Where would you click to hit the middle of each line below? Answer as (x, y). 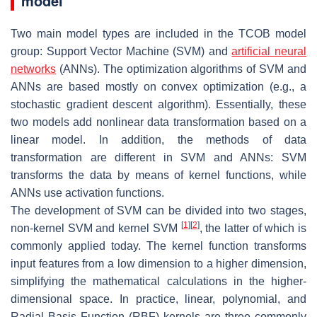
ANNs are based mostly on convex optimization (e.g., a (158, 86)
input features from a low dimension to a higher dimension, (158, 263)
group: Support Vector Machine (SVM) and (121, 51)
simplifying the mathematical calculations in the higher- (158, 281)
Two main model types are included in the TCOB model (158, 33)
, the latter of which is (253, 228)
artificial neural (269, 51)
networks (33, 69)
